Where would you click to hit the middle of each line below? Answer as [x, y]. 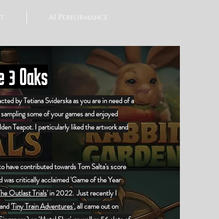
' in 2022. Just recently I [82, 193]
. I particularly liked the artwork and [80, 127]
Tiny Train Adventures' [43, 206]
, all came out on [96, 206]
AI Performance [78, 17]
